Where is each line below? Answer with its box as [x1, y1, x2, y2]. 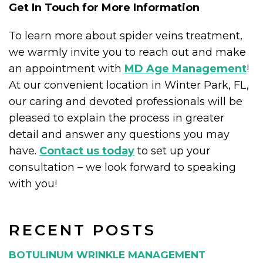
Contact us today [39, 144, 134, 157]
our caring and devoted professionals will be [9, 95, 242, 108]
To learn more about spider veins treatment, [9, 29, 242, 42]
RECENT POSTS [9, 221, 156, 240]
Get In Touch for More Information [9, 1, 200, 14]
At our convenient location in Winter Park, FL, [9, 79, 249, 92]
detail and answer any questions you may [9, 128, 230, 141]
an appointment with [9, 62, 124, 75]
